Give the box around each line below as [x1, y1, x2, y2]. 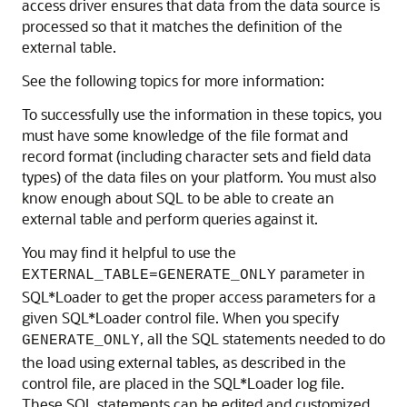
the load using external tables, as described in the [22, 352, 346, 372]
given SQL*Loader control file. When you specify [22, 308, 339, 327]
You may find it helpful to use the [22, 243, 236, 262]
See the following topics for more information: [22, 71, 324, 90]
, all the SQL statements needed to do [140, 329, 385, 348]
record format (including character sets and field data [22, 146, 372, 165]
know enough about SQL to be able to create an [22, 188, 334, 207]
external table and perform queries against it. [22, 209, 318, 228]
